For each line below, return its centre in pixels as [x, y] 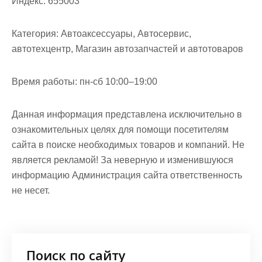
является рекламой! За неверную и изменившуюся [123, 160]
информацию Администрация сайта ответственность [127, 175]
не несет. [31, 190]
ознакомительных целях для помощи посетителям [120, 130]
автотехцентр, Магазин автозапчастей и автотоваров [127, 49]
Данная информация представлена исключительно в [127, 114]
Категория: [35, 34]
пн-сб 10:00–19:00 [117, 82]
